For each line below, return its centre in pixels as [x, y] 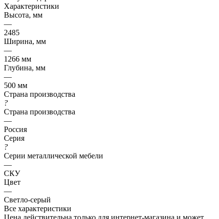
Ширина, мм [25, 41]
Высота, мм [23, 15]
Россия [15, 129]
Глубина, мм [25, 67]
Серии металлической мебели [54, 155]
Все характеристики [38, 208]
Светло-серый [27, 199]
